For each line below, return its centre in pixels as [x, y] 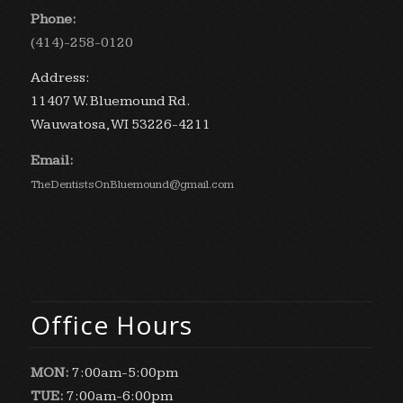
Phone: [53, 19]
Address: [60, 78]
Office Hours [111, 325]
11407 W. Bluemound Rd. [110, 102]
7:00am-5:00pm [123, 373]
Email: [52, 160]
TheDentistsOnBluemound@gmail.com [132, 184]
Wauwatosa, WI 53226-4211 [120, 125]
